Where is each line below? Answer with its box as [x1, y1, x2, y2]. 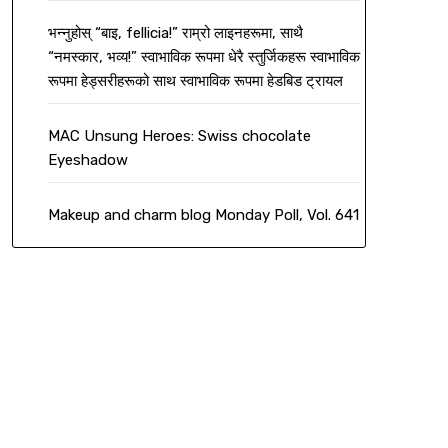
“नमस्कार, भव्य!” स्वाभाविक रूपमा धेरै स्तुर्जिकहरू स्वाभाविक [47, 48, 360, 67]
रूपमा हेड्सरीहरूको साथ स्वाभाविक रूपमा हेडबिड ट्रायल [47, 72, 343, 91]
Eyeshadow [47, 151, 128, 170]
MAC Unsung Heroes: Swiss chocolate [47, 127, 311, 146]
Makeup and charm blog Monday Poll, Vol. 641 [47, 206, 359, 225]
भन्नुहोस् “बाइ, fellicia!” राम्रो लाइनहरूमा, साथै [47, 24, 303, 43]
